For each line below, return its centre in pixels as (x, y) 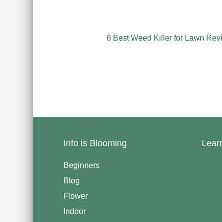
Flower (75, 196)
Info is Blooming (95, 143)
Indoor (74, 212)
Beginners (81, 166)
